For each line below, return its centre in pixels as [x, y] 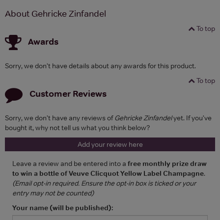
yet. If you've [192, 118]
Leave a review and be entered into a [70, 163]
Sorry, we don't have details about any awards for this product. [100, 66]
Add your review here [110, 144]
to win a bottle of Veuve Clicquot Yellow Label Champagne [108, 173]
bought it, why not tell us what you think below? [77, 127]
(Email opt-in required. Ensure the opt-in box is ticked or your [104, 183]
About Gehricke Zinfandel [55, 14]
